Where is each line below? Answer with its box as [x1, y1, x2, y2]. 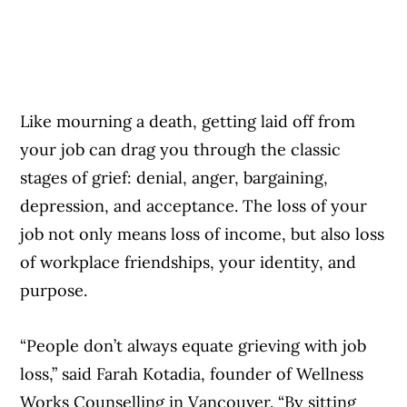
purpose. [20, 280, 93, 302]
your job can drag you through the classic [20, 139, 342, 161]
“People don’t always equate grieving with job [20, 335, 367, 357]
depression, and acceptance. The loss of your [20, 195, 368, 217]
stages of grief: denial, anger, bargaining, [20, 167, 329, 189]
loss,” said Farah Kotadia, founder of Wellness [20, 363, 364, 385]
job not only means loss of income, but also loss [20, 223, 385, 245]
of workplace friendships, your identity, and [20, 252, 357, 273]
